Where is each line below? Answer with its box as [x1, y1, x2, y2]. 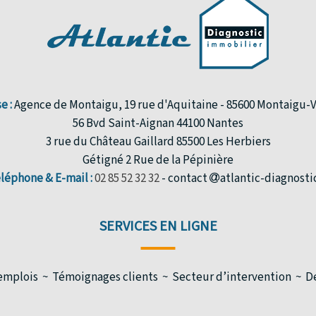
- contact [161, 169, 209, 187]
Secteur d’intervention [171, 268, 291, 286]
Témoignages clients [51, 268, 158, 286]
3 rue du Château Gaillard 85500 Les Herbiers [45, 133, 271, 150]
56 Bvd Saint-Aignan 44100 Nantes [73, 114, 243, 132]
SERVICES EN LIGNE [99, 216, 217, 236]
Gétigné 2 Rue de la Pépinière [83, 151, 233, 169]
